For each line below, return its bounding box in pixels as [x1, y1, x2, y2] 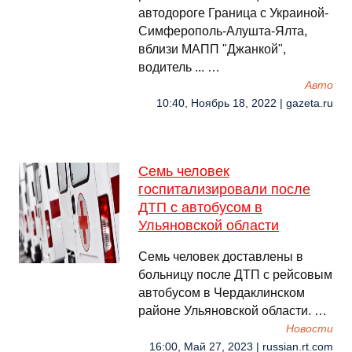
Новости [286, 323, 333, 335]
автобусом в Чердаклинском [138, 286, 305, 299]
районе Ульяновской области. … [138, 304, 327, 317]
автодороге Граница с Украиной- [138, 6, 328, 20]
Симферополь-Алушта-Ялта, [138, 24, 307, 38]
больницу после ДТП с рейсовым [138, 268, 332, 281]
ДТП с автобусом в [138, 200, 262, 215]
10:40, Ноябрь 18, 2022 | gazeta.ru [156, 97, 333, 109]
